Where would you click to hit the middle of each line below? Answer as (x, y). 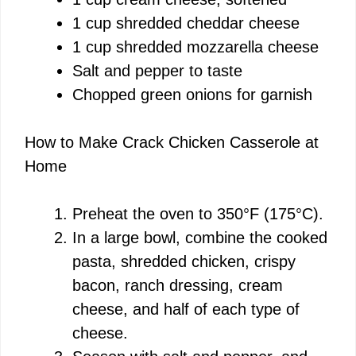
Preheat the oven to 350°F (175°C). (198, 213)
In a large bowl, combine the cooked (200, 237)
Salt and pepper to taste (157, 70)
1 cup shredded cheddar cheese (186, 23)
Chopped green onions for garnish (192, 94)
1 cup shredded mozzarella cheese (195, 46)
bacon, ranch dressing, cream (178, 285)
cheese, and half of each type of (186, 309)
